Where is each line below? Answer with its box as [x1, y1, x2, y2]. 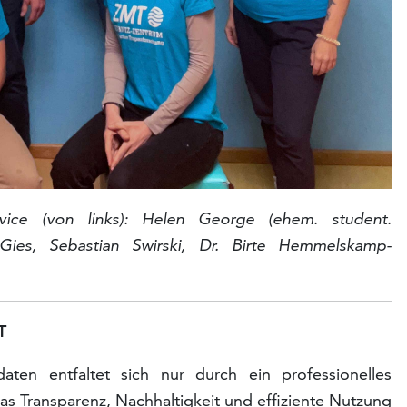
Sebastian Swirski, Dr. [48, 234, 232, 256]
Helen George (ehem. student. [141, 208, 392, 230]
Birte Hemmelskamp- [231, 234, 392, 256]
